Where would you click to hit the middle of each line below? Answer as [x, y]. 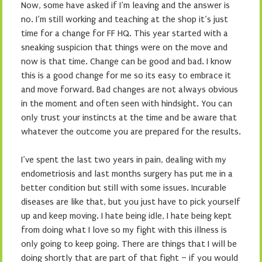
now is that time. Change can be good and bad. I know [126, 61]
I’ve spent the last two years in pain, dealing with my [124, 160]
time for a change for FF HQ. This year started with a [125, 33]
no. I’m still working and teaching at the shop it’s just [125, 19]
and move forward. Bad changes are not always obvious [130, 89]
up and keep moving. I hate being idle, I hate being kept [126, 216]
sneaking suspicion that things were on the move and [124, 47]
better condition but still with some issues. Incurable [124, 188]
